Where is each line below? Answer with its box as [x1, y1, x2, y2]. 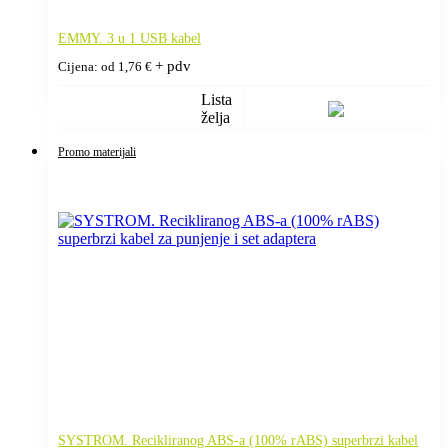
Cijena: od [58, 59, 118, 74]
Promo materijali [58, 144, 136, 159]
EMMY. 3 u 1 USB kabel [58, 30, 201, 46]
